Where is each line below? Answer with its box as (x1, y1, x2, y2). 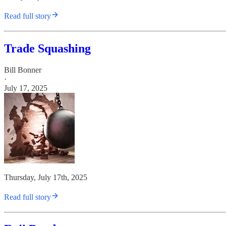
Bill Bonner (4, 65, 41, 74)
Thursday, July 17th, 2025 (4, 173, 87, 182)
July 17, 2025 (4, 83, 47, 92)
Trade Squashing (4, 41, 91, 55)
